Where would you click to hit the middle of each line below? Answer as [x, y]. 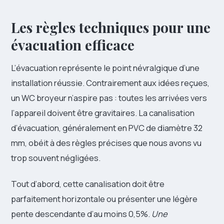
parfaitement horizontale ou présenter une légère [104, 198]
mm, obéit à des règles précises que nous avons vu [106, 142]
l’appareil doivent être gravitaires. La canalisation [103, 112]
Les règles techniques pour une [111, 27]
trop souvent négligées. [56, 157]
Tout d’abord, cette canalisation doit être [88, 183]
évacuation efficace [73, 44]
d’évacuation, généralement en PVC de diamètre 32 [107, 127]
